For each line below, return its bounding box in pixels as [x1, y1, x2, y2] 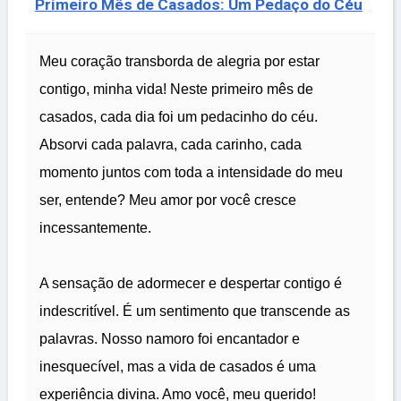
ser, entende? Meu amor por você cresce [39, 192, 296, 209]
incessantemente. [39, 220, 151, 236]
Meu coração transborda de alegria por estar [39, 54, 320, 70]
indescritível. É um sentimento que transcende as [39, 303, 350, 320]
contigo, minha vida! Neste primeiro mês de [39, 81, 313, 98]
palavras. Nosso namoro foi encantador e [39, 331, 300, 347]
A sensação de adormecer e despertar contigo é [39, 276, 342, 292]
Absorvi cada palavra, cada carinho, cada [39, 137, 302, 153]
